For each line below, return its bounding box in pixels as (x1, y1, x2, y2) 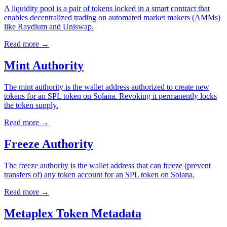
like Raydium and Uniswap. (4, 22, 94, 31)
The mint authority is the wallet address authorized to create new (4, 83, 209, 92)
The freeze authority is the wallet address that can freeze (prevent (4, 161, 211, 170)
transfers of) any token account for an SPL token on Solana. (4, 170, 195, 179)
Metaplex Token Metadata (4, 206, 141, 220)
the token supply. (4, 101, 58, 110)
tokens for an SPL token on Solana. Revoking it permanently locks (4, 92, 217, 101)
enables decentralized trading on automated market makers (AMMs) (4, 13, 220, 22)
